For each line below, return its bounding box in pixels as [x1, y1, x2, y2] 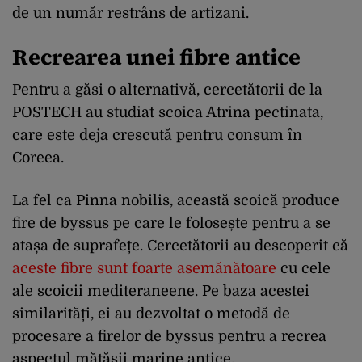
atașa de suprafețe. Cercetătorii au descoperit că [12, 238, 348, 255]
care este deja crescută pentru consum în [12, 127, 302, 144]
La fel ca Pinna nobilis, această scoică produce [12, 192, 339, 209]
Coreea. [12, 149, 64, 166]
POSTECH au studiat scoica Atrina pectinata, [12, 104, 323, 121]
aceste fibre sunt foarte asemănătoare [12, 260, 276, 277]
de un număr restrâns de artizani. [12, 5, 249, 22]
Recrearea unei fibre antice [12, 42, 301, 73]
